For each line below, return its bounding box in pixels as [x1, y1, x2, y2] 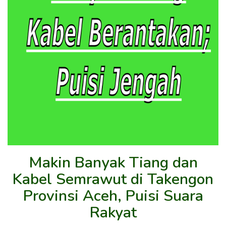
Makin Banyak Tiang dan [28, 152, 198, 173]
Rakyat [89, 202, 137, 223]
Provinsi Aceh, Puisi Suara [23, 185, 203, 206]
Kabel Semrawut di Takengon [13, 168, 213, 190]
